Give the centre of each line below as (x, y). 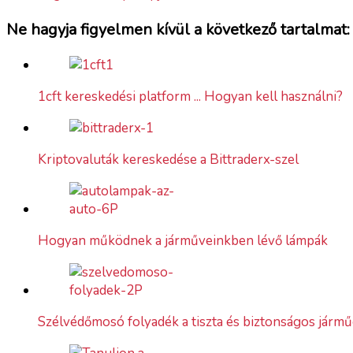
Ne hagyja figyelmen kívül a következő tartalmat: (178, 29)
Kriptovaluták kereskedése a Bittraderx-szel (168, 159)
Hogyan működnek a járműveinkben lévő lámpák (183, 240)
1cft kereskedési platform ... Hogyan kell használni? (190, 96)
